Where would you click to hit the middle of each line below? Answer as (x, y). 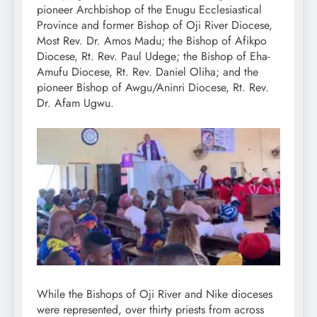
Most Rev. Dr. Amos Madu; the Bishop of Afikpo (152, 40)
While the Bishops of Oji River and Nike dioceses (155, 294)
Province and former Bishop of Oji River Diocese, (155, 25)
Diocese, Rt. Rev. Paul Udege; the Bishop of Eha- (153, 56)
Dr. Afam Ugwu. (75, 103)
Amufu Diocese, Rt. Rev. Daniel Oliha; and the (148, 71)
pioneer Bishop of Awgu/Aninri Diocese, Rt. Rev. (153, 87)
